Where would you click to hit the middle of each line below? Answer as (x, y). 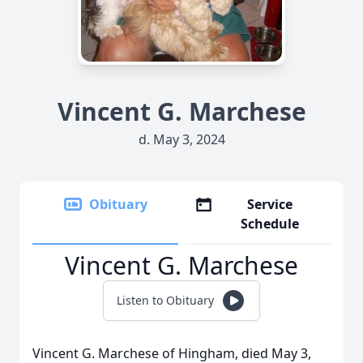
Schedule (270, 224)
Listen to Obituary (165, 300)
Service (270, 204)
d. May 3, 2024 (181, 139)
